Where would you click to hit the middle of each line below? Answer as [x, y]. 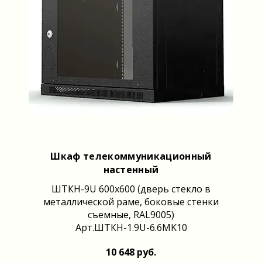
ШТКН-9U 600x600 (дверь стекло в [131, 189]
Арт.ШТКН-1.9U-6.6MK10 [131, 227]
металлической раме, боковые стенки [131, 201]
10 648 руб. [131, 252]
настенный [131, 169]
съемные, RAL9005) [131, 214]
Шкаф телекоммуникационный [131, 156]
